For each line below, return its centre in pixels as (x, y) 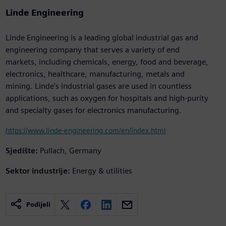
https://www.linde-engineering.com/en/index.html (86, 131)
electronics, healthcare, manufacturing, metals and (95, 74)
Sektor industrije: (38, 171)
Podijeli (38, 205)
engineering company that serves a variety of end (92, 50)
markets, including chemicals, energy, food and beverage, (107, 62)
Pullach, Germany (70, 151)
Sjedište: (21, 151)
